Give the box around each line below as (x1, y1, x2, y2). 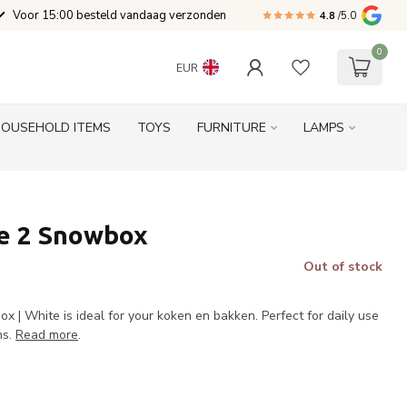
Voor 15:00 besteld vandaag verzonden (13, 7, 226, 24)
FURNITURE (197, 119, 266, 136)
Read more (15, 326, 79, 343)
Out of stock (303, 258, 382, 275)
